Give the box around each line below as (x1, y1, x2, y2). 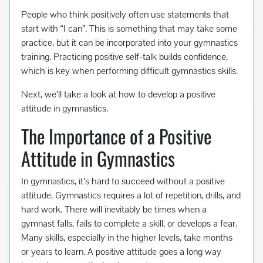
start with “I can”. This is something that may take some (21, 22, 237, 35)
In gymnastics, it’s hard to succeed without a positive (21, 175, 225, 188)
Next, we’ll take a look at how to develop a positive (21, 88, 215, 101)
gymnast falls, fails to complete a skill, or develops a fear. (21, 217, 237, 230)
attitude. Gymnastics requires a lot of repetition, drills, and (21, 189, 241, 202)
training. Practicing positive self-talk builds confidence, (21, 50, 228, 63)
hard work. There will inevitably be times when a (21, 203, 207, 216)
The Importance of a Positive (21, 122, 211, 150)
